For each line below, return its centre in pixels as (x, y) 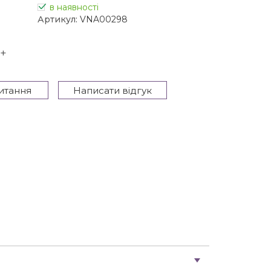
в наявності (74, 7)
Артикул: (57, 19)
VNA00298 (104, 19)
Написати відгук (113, 90)
